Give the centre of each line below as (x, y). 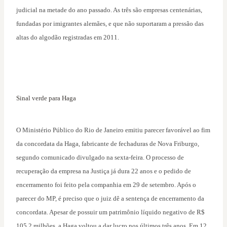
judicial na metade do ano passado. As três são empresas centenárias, (109, 10)
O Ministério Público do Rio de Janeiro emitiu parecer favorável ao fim (113, 130)
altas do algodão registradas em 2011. (68, 37)
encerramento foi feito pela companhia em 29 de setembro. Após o (106, 185)
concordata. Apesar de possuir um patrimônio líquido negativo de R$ (110, 212)
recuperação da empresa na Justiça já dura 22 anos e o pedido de (104, 171)
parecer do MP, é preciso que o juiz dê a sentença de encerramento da (110, 199)
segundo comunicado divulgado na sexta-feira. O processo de (100, 158)
